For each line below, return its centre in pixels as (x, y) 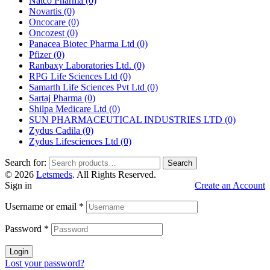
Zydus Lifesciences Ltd (75, 141)
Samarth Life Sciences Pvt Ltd (88, 87)
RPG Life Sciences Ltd (74, 76)
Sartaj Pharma (57, 98)
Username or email (42, 206)
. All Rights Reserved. (114, 174)
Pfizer (41, 54)
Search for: (26, 162)
